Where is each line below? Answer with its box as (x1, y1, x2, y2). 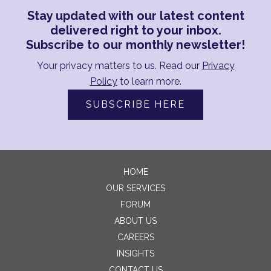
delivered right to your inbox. (50, 22, 221, 38)
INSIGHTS (117, 248, 154, 258)
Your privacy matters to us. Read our (36, 59, 202, 71)
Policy (90, 75, 117, 87)
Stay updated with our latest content (27, 8, 244, 23)
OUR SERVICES (106, 183, 165, 193)
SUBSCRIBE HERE (86, 98, 185, 110)
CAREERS (117, 232, 154, 242)
